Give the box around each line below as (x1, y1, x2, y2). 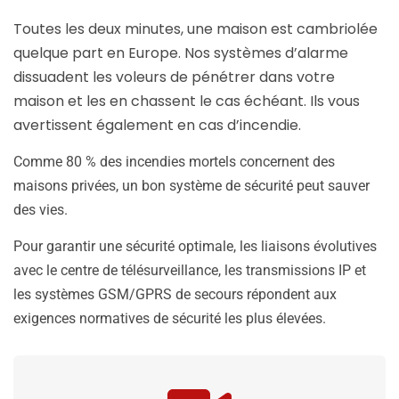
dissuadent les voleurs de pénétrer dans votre (13, 67, 335, 88)
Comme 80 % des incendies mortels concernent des (13, 153, 335, 171)
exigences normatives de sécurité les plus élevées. (13, 310, 326, 328)
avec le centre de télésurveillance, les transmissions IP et (13, 262, 366, 280)
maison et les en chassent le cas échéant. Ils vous (13, 91, 360, 112)
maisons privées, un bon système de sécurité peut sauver (13, 177, 370, 195)
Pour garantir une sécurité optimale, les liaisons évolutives (13, 238, 377, 256)
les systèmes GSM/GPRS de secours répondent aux (13, 286, 337, 304)
